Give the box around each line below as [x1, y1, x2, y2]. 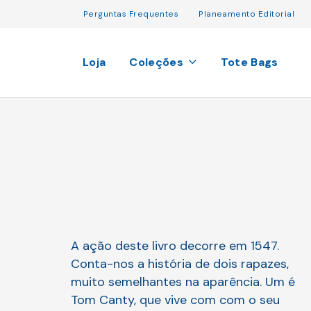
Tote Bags [220, 55, 278, 69]
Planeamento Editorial [199, 8, 294, 19]
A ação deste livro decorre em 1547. [71, 237, 279, 254]
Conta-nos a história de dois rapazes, [71, 255, 289, 272]
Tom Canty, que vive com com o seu [71, 292, 280, 308]
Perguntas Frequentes [83, 8, 179, 19]
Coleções [129, 55, 183, 69]
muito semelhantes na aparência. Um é [71, 274, 295, 290]
